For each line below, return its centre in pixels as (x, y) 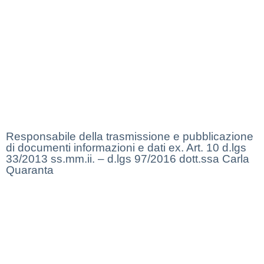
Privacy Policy (42, 52)
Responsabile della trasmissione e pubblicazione (130, 137)
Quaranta (30, 170)
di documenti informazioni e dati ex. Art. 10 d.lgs (126, 148)
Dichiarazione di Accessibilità (73, 75)
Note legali (34, 97)
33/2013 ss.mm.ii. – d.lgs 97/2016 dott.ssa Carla (128, 159)
